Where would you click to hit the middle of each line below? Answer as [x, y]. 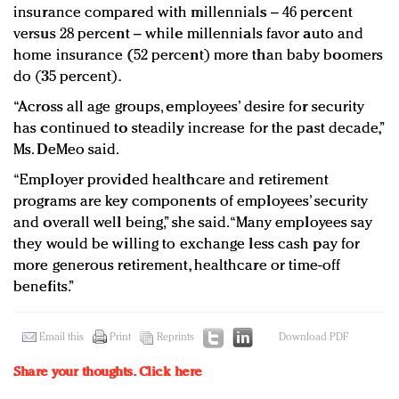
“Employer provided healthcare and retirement [171, 181]
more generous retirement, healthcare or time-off [177, 266]
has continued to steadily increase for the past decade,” [198, 129]
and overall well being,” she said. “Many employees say [193, 224]
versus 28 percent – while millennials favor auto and [189, 35]
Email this [61, 338]
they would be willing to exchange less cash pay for [187, 245]
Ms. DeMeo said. [67, 151]
